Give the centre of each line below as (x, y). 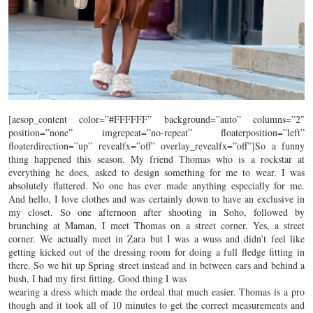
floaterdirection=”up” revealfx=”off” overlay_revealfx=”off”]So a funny (156, 145)
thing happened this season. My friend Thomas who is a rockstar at (156, 159)
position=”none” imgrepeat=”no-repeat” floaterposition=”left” (156, 132)
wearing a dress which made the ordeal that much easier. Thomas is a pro (156, 291)
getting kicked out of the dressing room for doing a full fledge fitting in (156, 252)
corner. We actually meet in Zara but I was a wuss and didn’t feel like (156, 238)
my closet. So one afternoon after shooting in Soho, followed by (156, 212)
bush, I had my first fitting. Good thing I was (97, 278)
